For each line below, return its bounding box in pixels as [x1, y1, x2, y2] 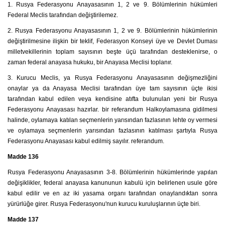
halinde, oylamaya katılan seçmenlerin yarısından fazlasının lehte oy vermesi [8, 117, 217, 124]
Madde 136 [8, 153, 39, 160]
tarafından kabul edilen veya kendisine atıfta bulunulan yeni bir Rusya [8, 95, 217, 102]
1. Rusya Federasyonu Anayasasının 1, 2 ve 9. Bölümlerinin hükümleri [8, 1, 217, 8]
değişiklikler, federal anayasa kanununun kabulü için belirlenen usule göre [8, 179, 217, 186]
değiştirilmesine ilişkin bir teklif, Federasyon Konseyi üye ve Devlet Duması [8, 38, 217, 45]
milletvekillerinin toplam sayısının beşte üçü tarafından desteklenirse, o [8, 48, 217, 55]
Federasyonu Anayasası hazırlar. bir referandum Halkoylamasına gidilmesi [8, 106, 217, 113]
